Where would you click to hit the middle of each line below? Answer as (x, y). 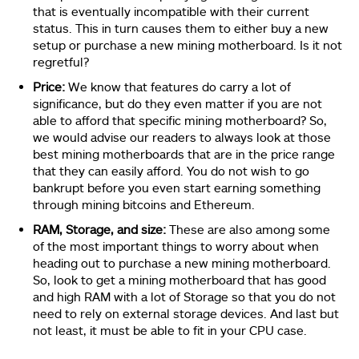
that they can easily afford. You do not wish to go (171, 170)
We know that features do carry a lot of (179, 86)
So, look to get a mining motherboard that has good (179, 279)
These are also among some (250, 229)
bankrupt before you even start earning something (177, 187)
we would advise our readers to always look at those (182, 137)
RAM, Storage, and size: (101, 229)
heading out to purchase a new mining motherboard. (182, 262)
